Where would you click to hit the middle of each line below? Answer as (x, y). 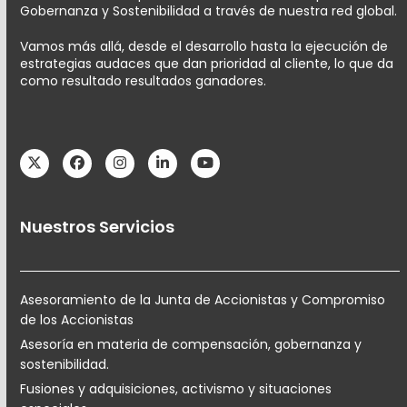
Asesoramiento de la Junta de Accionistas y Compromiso (203, 299)
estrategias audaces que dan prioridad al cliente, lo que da (207, 63)
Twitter (59, 169)
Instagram (156, 169)
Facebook (112, 169)
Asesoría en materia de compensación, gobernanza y (191, 344)
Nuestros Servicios (98, 226)
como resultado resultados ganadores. (144, 80)
